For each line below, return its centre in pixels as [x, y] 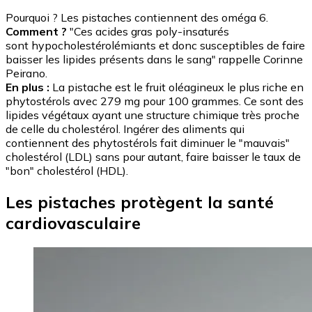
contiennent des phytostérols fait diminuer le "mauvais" [148, 143]
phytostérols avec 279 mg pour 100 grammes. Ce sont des [155, 101]
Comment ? [36, 32]
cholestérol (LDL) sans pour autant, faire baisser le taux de [153, 157]
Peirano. [26, 73]
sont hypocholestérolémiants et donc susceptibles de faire [155, 46]
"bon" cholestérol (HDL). [67, 171]
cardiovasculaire [73, 223]
